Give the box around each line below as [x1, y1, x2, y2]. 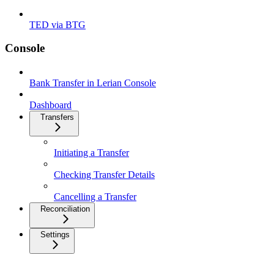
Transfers [40, 113, 74, 122]
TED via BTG [29, 19, 86, 30]
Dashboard [29, 100, 72, 110]
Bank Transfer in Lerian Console [29, 78, 156, 88]
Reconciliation [40, 204, 90, 213]
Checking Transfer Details [54, 169, 155, 180]
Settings [40, 230, 70, 239]
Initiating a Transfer [54, 147, 129, 158]
